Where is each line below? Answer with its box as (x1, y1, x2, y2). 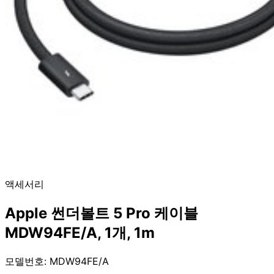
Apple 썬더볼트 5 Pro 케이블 (5, 204, 198, 222)
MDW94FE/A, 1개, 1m (5, 223, 155, 242)
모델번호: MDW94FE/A (5, 254, 109, 267)
